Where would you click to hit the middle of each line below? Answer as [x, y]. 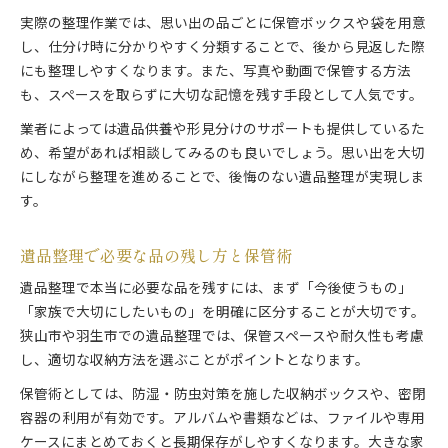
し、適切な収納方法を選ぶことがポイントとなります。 [194, 361]
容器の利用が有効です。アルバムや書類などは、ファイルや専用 [222, 419]
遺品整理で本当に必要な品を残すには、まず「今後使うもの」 [216, 289]
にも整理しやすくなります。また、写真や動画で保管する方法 [215, 72]
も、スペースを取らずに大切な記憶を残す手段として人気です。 [221, 96]
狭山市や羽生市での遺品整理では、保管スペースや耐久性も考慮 [222, 337]
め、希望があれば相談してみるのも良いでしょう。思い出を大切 [222, 154]
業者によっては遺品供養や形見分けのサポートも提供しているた [222, 130]
